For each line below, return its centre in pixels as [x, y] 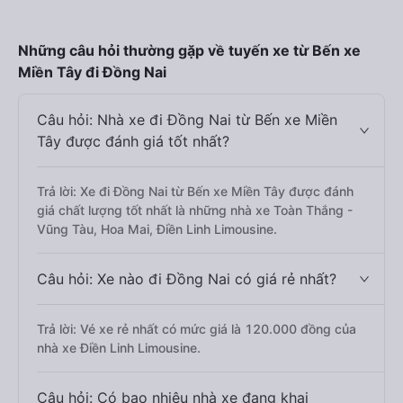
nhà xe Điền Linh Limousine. [119, 348]
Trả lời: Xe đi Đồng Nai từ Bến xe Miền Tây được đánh [195, 191]
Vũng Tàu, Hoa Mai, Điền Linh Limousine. [157, 229]
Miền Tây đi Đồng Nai [92, 72]
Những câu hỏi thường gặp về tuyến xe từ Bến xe [189, 50]
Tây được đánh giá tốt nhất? [133, 141]
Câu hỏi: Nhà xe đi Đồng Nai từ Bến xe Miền [187, 120]
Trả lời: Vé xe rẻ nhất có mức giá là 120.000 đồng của [197, 329]
